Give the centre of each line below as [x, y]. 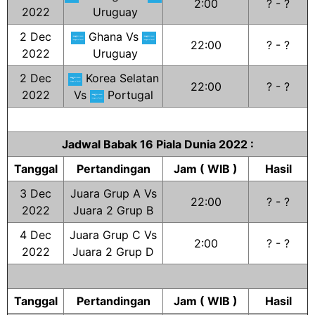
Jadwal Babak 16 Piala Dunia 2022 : [157, 144]
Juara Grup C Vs [113, 235]
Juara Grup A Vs [113, 193]
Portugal [128, 95]
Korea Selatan [120, 78]
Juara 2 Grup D [113, 252]
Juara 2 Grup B [113, 210]
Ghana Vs [113, 37]
